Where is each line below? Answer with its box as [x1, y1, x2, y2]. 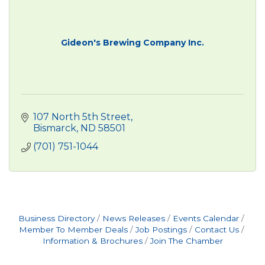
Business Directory [18, 213, 95, 223]
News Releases [102, 213, 165, 223]
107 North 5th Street [33, 111, 131, 122]
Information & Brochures [42, 235, 143, 245]
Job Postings [135, 224, 187, 234]
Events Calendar [173, 213, 239, 223]
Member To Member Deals [18, 224, 128, 234]
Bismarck [33, 122, 76, 134]
